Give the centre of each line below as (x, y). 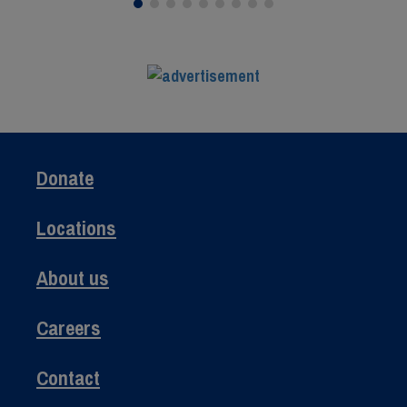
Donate (65, 178)
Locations (76, 228)
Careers (69, 328)
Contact (68, 377)
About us (73, 278)
